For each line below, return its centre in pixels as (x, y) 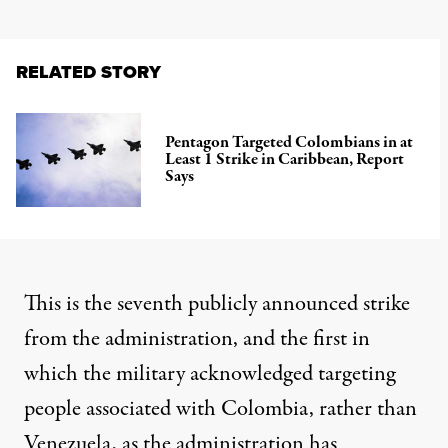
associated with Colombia (197, 408)
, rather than (363, 408)
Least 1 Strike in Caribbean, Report (285, 160)
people (55, 408)
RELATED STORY (88, 71)
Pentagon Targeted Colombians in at (289, 143)
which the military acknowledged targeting (209, 373)
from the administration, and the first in (197, 338)
